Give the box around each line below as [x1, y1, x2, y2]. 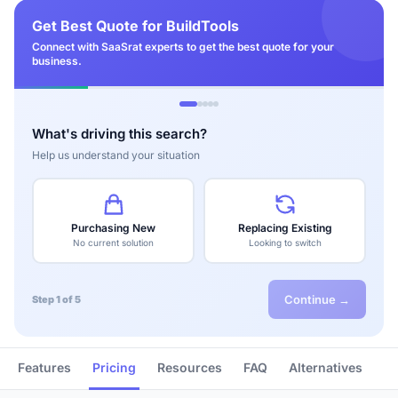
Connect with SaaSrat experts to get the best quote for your [32, 40, 334, 53]
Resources [157, 360, 222, 375]
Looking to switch [248, 237, 322, 248]
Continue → [284, 291, 350, 306]
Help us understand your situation [32, 148, 200, 162]
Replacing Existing [237, 221, 332, 235]
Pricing [92, 360, 136, 375]
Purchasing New [71, 221, 155, 235]
